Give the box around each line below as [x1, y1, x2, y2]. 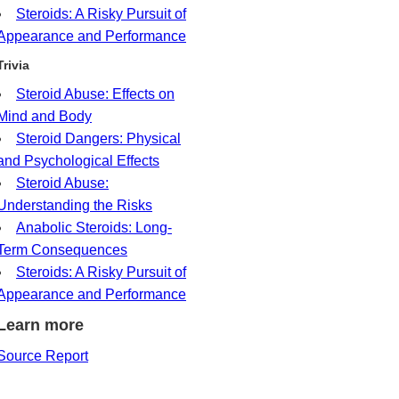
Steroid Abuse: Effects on [16, 86, 175, 102]
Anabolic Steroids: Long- [16, 220, 172, 235]
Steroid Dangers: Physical [16, 131, 181, 146]
